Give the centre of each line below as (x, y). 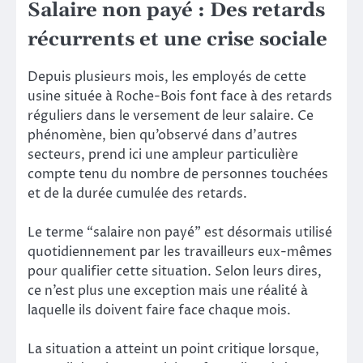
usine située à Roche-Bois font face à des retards (180, 97)
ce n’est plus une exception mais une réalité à (168, 291)
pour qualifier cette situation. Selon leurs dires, (175, 272)
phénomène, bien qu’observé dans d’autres (162, 136)
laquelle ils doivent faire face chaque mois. (159, 311)
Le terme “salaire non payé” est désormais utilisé (180, 233)
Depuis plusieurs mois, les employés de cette (167, 77)
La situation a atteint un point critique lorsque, (173, 350)
